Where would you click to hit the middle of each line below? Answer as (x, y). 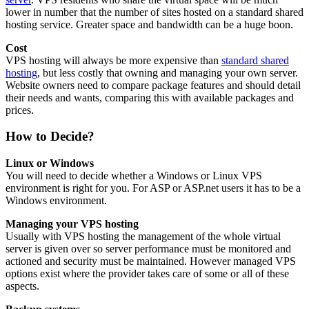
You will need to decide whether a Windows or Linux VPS (134, 175)
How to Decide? (50, 137)
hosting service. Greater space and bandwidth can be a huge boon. (149, 24)
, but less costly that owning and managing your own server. (168, 72)
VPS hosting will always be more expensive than (113, 60)
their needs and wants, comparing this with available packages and (150, 97)
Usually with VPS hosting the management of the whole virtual (143, 236)
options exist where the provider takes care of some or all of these (147, 273)
